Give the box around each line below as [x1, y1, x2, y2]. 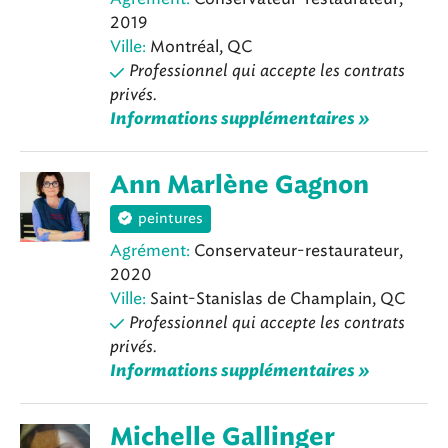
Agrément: [110, 240, 190, 260]
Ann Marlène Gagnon [110, 174, 369, 199]
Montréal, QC [146, 37, 252, 57]
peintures [138, 210, 203, 228]
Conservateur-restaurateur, [190, 240, 403, 260]
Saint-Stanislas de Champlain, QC [146, 288, 405, 308]
